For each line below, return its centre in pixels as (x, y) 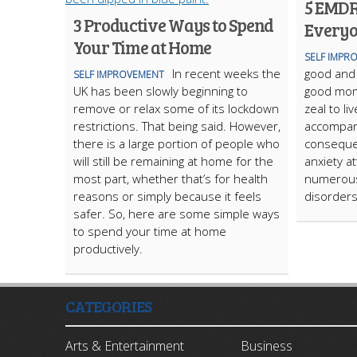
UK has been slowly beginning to (161, 91)
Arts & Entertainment (125, 346)
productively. (108, 249)
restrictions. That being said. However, (177, 126)
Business (267, 346)
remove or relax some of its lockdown (176, 108)
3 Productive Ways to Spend (174, 25)
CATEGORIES (108, 306)
